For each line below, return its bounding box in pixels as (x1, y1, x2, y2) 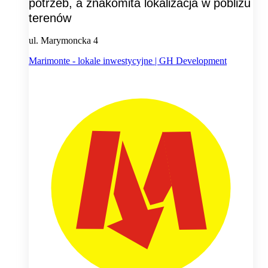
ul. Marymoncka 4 (29, 35, 98, 46)
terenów (29, 11, 71, 25)
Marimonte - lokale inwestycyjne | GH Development (29, 56, 227, 66)
